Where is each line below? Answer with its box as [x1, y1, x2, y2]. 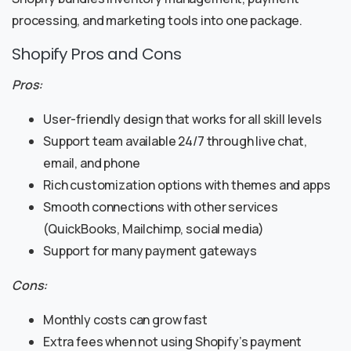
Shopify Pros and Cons [12, 43, 182, 66]
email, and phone [43, 154, 140, 172]
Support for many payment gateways [43, 242, 257, 260]
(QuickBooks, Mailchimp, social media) [43, 220, 265, 238]
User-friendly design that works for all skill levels [43, 110, 322, 128]
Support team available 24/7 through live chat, [43, 132, 307, 150]
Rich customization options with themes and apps [43, 176, 331, 194]
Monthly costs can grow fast [43, 311, 208, 329]
